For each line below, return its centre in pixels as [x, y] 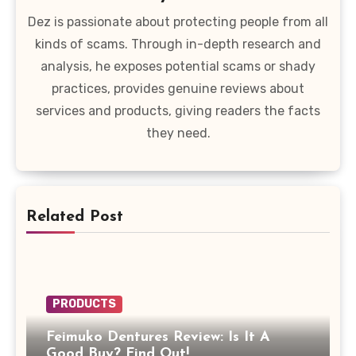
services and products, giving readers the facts [178, 111]
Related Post [75, 217]
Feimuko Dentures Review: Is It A [158, 337]
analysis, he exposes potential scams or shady [178, 67]
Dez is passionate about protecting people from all [178, 22]
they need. [178, 133]
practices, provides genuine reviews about [178, 89]
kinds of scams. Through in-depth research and [178, 44]
